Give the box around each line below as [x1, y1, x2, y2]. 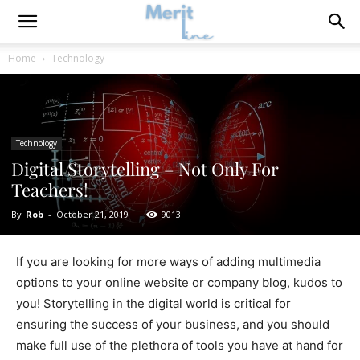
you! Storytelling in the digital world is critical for [16, 296, 291, 311]
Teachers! [11, 178, 88, 202]
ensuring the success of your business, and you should [16, 317, 329, 332]
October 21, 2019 [56, 208, 129, 220]
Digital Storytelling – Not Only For [11, 157, 279, 181]
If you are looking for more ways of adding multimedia [16, 254, 321, 269]
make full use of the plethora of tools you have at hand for [16, 337, 343, 353]
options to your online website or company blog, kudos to [16, 275, 342, 290]
